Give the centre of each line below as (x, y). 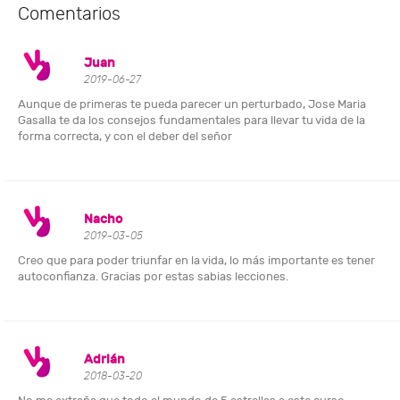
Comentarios (69, 13)
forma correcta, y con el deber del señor (125, 136)
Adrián (104, 359)
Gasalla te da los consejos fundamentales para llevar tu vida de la (192, 120)
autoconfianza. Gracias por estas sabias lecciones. (153, 276)
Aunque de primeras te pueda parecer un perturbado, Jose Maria (192, 104)
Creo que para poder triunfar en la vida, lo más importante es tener (196, 260)
